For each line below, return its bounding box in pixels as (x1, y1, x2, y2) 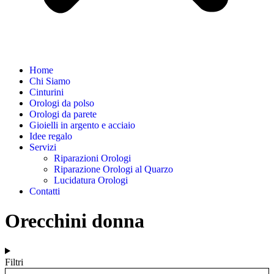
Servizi (29, 141, 56, 152)
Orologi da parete (29, 108, 97, 119)
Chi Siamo (29, 75, 70, 86)
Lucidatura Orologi (54, 174, 128, 185)
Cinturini (29, 86, 64, 97)
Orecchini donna (5, 210, 144, 232)
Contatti (29, 185, 60, 196)
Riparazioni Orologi (54, 152, 131, 163)
